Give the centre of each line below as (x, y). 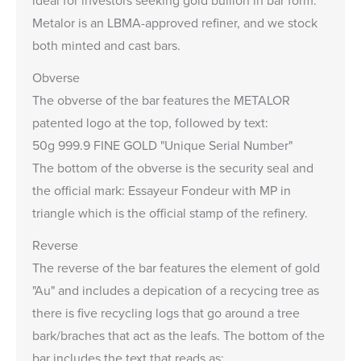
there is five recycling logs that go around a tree (166, 313)
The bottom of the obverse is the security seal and (173, 168)
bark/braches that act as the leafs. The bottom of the (178, 335)
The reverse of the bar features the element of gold (176, 268)
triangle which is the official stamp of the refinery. (170, 213)
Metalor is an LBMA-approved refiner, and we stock (175, 23)
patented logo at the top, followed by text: (150, 122)
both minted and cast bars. (106, 45)
